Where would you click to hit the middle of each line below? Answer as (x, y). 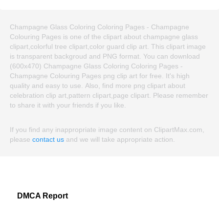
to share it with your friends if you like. (68, 105)
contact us (48, 139)
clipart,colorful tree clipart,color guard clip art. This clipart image (108, 46)
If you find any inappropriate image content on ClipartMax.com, (107, 129)
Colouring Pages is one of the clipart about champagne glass (104, 36)
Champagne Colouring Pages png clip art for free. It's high (100, 76)
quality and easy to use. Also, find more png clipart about (98, 85)
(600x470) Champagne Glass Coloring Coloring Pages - (96, 66)
